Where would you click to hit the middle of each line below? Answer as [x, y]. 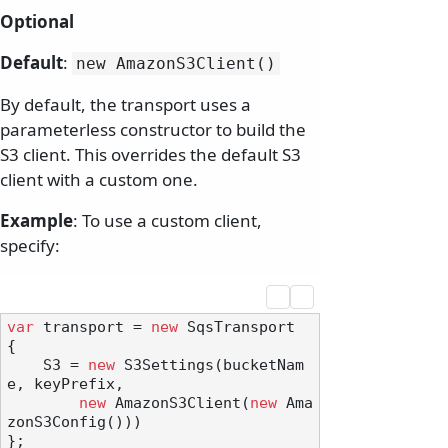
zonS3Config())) [74, 422]
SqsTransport [236, 327]
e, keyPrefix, [65, 384]
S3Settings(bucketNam [209, 365]
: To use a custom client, [167, 221]
